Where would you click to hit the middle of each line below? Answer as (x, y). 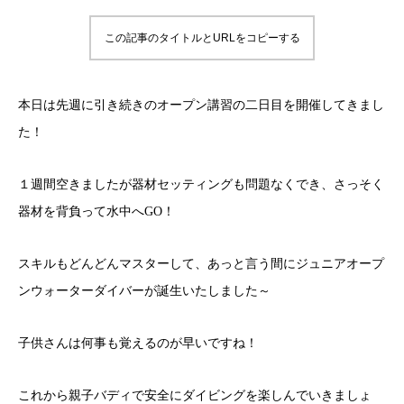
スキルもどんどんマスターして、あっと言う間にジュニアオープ (201, 264)
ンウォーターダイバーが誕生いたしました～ (144, 291)
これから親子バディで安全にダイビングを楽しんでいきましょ (195, 395)
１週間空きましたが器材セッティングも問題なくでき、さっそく (201, 184)
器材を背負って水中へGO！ (96, 211)
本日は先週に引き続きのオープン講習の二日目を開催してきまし (201, 105)
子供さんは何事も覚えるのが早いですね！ (138, 343)
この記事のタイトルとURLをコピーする (202, 38)
